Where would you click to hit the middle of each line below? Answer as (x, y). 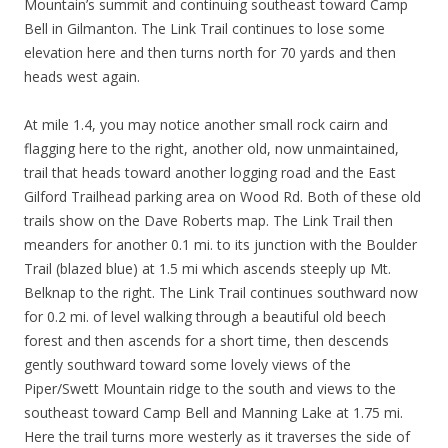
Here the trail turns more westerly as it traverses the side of (217, 436)
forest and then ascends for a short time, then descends (206, 340)
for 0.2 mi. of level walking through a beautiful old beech (205, 316)
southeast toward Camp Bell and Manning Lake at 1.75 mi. (213, 412)
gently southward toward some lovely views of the (187, 364)
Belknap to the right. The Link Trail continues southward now (221, 292)
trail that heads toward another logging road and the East (210, 172)
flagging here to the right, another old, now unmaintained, (211, 148)
